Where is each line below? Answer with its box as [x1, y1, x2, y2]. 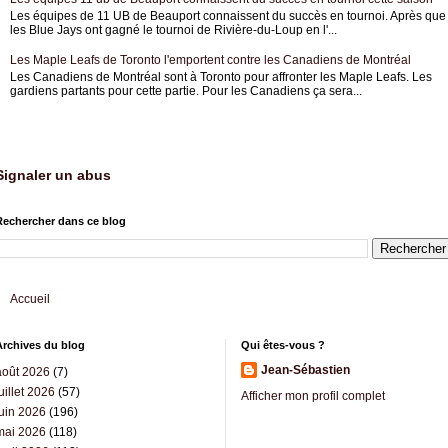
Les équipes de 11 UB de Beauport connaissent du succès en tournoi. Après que [9, 8, 446, 23]
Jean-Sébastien [260, 363, 350, 378]
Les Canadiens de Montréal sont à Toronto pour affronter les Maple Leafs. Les [9, 69, 432, 84]
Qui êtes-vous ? [240, 339, 325, 352]
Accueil [9, 292, 50, 307]
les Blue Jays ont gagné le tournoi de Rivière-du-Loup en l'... [9, 22, 337, 37]
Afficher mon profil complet [240, 389, 385, 404]
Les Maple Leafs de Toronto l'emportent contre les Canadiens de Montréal [9, 53, 411, 68]
